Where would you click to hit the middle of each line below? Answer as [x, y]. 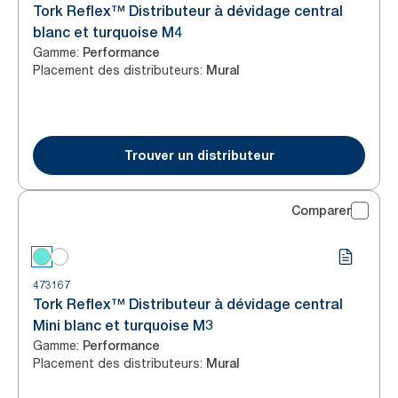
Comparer [321, 211]
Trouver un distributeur [199, 155]
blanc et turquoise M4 [107, 32]
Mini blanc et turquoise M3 [123, 326]
